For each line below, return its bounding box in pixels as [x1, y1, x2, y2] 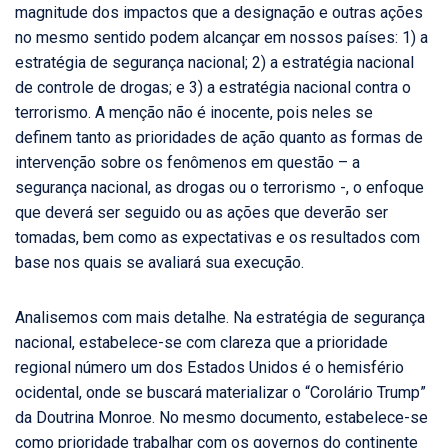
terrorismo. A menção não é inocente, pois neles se [15, 103, 373, 123]
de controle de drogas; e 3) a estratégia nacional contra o [15, 78, 411, 98]
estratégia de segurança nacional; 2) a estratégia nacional [15, 53, 414, 73]
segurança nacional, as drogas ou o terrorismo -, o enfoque [15, 178, 424, 198]
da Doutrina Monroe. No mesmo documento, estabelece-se [15, 408, 428, 428]
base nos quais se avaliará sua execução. [15, 253, 304, 273]
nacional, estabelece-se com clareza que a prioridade [15, 333, 388, 353]
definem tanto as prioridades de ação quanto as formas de [15, 128, 423, 148]
